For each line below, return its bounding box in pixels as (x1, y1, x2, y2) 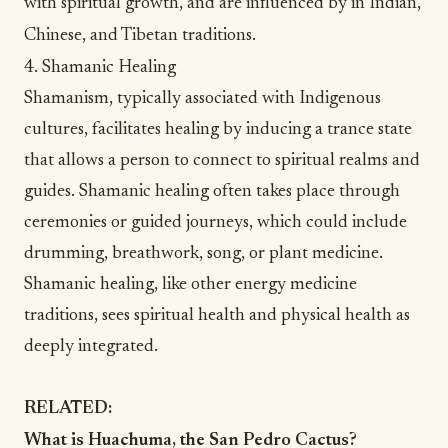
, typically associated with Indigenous (109, 89, 381, 108)
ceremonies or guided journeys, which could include (24, 213, 407, 232)
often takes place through (209, 182, 400, 201)
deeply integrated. (24, 337, 158, 356)
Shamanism (24, 89, 109, 108)
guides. (24, 182, 79, 201)
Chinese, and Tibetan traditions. (24, 26, 256, 45)
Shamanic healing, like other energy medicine (24, 275, 357, 294)
